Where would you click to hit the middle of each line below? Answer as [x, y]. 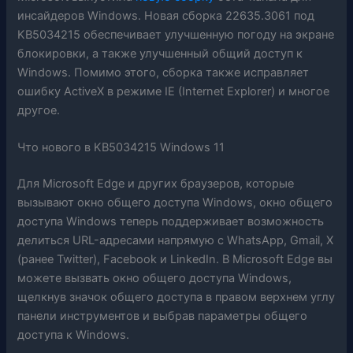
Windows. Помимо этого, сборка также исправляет [163, 72]
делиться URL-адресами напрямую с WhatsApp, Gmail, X [176, 240]
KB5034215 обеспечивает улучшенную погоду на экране [176, 34]
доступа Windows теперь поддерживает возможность [171, 221]
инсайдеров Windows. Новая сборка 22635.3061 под [166, 15]
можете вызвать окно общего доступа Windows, [155, 278]
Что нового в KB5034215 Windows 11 [121, 148]
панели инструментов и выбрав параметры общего [163, 316]
